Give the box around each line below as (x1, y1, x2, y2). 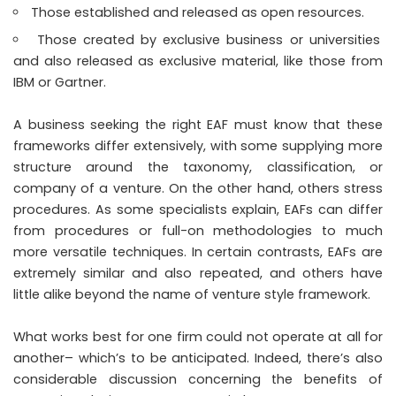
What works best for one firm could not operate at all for (13, 327, 383, 346)
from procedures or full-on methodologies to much (13, 221, 383, 240)
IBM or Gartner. (13, 72, 106, 91)
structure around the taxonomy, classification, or (13, 157, 383, 176)
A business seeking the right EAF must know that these (13, 115, 383, 133)
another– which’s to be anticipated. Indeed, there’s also (13, 348, 383, 367)
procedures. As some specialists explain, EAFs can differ (13, 200, 383, 218)
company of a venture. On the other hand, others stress (13, 179, 383, 197)
